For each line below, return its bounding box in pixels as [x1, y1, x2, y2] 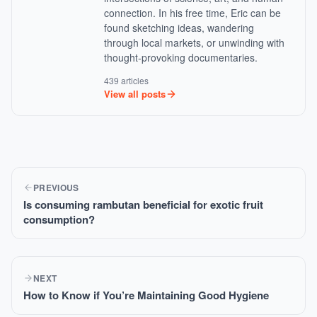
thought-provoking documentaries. [104, 50, 258, 64]
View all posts [104, 87, 166, 100]
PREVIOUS [33, 180, 79, 194]
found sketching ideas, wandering [104, 21, 254, 35]
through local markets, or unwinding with [104, 35, 284, 50]
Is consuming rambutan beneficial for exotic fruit [23, 196, 263, 212]
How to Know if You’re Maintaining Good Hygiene [23, 287, 269, 303]
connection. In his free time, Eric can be [104, 6, 281, 20]
